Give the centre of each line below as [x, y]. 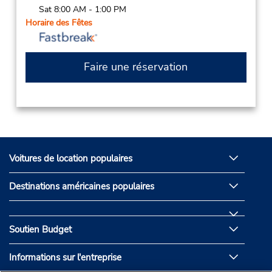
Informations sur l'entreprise [65, 258]
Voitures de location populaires [71, 159]
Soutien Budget [40, 230]
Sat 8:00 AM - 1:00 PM [82, 9]
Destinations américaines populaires [82, 187]
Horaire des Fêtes [59, 22]
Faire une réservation [136, 67]
